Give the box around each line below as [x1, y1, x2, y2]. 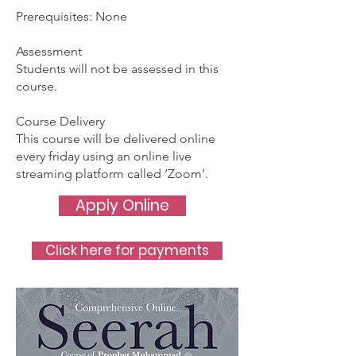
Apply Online [75, 195, 169, 216]
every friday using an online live [16, 149, 192, 164]
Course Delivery [16, 114, 105, 129]
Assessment [16, 44, 82, 59]
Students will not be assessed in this [16, 61, 219, 76]
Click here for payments [45, 241, 209, 260]
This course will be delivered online [16, 131, 215, 146]
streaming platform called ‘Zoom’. [16, 166, 208, 181]
